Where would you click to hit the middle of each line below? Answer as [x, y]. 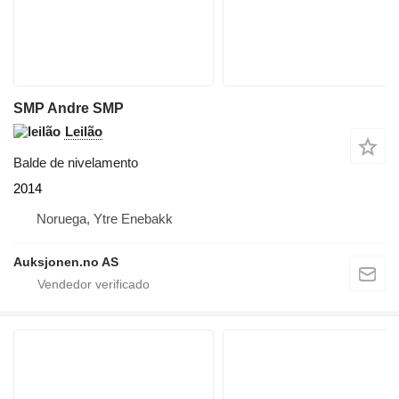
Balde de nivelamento [76, 162]
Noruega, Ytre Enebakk [105, 218]
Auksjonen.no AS [66, 261]
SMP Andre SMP [69, 108]
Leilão [84, 131]
